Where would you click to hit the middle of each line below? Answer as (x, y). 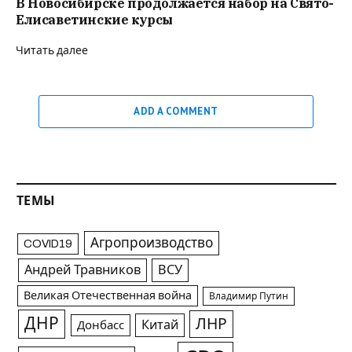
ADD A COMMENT (176, 111)
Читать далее (52, 50)
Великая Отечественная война (108, 295)
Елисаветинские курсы (94, 19)
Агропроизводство (151, 243)
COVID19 (48, 243)
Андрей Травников (82, 269)
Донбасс (100, 325)
